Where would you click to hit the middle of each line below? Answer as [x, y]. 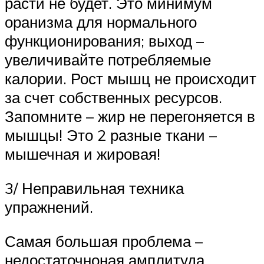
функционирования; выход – [104, 41]
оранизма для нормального [101, 22]
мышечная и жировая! [82, 154]
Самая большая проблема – [104, 241]
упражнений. [49, 207]
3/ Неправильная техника [94, 188]
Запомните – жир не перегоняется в [130, 116]
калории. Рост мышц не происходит [131, 79]
